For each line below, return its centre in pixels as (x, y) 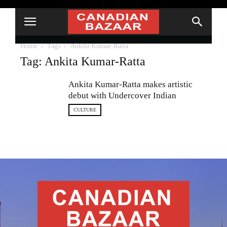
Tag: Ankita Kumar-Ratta (83, 61)
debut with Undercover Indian (122, 96)
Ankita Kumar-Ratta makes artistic (130, 84)
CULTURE (85, 110)
